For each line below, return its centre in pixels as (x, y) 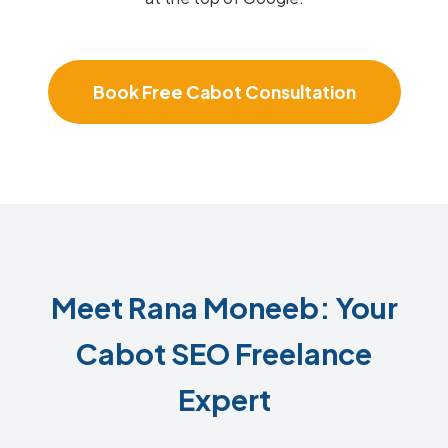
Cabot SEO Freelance (224, 353)
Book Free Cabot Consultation (224, 92)
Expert (224, 399)
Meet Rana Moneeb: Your (224, 307)
